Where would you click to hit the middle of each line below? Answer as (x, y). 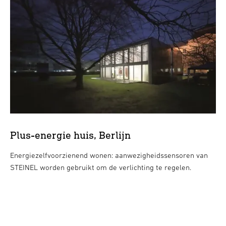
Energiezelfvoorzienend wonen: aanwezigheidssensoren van (109, 155)
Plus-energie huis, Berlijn (70, 135)
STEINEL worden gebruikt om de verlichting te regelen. (100, 167)
